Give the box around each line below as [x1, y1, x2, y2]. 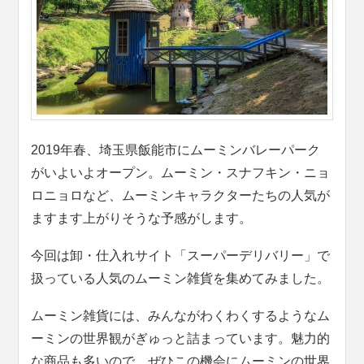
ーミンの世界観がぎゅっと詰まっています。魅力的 [31, 331, 331, 345]
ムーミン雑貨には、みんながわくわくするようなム [31, 308, 331, 323]
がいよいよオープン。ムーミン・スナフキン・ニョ [31, 165, 331, 180]
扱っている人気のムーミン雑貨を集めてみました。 [31, 271, 331, 285]
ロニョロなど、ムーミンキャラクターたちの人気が [31, 188, 331, 202]
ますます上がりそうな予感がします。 [31, 210, 253, 225]
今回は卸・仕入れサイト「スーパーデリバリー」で [31, 248, 331, 262]
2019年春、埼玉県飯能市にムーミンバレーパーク [31, 142, 321, 157]
